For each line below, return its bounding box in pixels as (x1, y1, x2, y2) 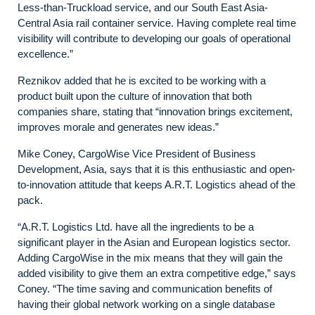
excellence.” (18, 48, 73, 60)
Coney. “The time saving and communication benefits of (18, 283, 272, 295)
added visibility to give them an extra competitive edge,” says (18, 267, 296, 279)
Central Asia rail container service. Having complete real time (18, 17, 296, 29)
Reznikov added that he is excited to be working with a (18, 75, 266, 86)
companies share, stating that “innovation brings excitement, (18, 105, 292, 117)
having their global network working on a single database (18, 298, 275, 310)
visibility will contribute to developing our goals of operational (18, 32, 290, 44)
